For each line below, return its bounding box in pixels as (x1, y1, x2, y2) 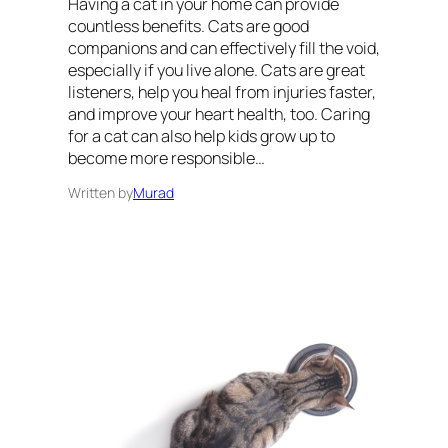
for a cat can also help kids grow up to (68, 125, 335, 148)
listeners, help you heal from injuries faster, (68, 81, 376, 104)
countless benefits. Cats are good (68, 15, 309, 38)
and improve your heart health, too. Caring (68, 103, 370, 126)
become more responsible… (68, 147, 265, 170)
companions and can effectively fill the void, (68, 37, 380, 60)
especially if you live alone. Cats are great (68, 59, 365, 82)
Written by (68, 183, 133, 203)
